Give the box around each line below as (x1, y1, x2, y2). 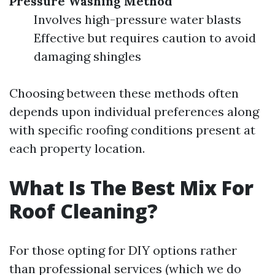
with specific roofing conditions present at (9, 122, 255, 138)
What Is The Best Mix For (9, 174, 254, 201)
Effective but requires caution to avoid (34, 30, 256, 46)
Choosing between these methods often (9, 85, 239, 101)
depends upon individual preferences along (9, 104, 259, 120)
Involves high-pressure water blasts (34, 12, 241, 28)
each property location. (9, 141, 145, 157)
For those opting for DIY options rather (9, 242, 237, 258)
